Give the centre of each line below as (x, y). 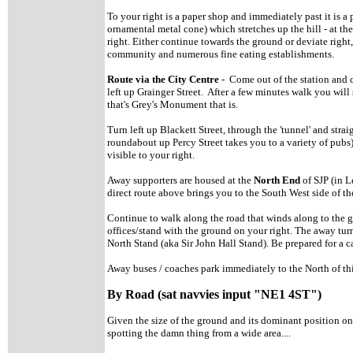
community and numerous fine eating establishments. (221, 54)
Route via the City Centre (163, 79)
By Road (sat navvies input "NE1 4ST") (214, 294)
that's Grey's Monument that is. (173, 104)
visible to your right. (151, 155)
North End (278, 180)
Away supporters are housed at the (180, 180)
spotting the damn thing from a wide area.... (199, 333)
